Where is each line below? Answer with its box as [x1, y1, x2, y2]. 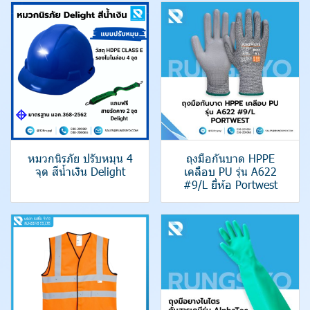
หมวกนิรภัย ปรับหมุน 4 [27, 151, 133, 165]
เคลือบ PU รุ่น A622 [183, 164, 277, 179]
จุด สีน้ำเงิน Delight [35, 164, 125, 179]
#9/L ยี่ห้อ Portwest [183, 177, 277, 192]
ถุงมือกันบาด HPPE [185, 151, 275, 165]
